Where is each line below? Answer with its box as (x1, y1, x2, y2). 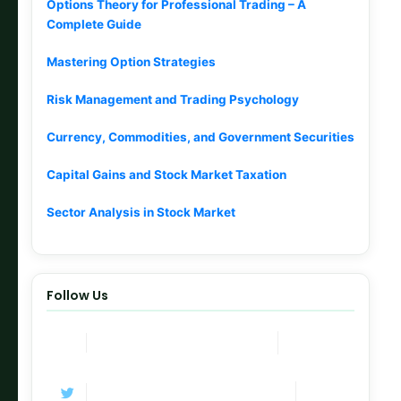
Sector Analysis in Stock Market (47, 205, 235, 220)
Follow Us (47, 286, 108, 305)
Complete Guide (47, 17, 141, 32)
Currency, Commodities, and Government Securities (47, 130, 354, 145)
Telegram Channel (96, 336, 200, 351)
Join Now (287, 334, 346, 352)
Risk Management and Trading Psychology (47, 92, 299, 107)
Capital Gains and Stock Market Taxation (47, 167, 286, 183)
